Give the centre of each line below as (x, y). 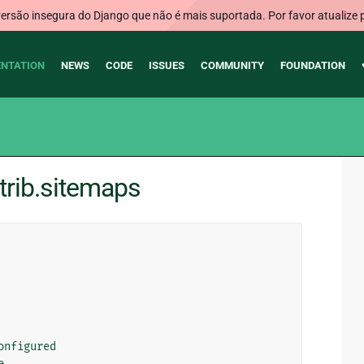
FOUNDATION (312, 65)
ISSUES (166, 65)
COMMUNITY (232, 65)
